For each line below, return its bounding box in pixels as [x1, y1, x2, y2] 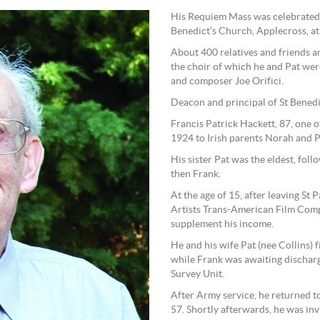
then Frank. [171, 169, 221, 179]
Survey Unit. [171, 269, 224, 279]
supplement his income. [171, 219, 274, 229]
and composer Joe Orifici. [171, 76, 284, 86]
